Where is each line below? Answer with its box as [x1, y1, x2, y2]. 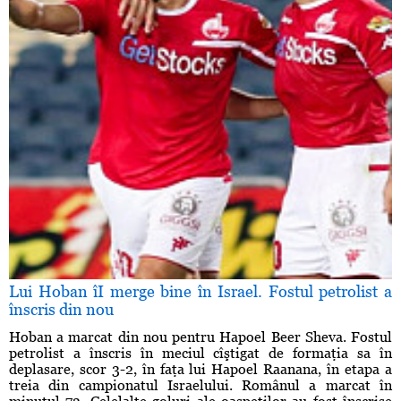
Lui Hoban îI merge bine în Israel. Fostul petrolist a [9, 282, 392, 302]
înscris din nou [9, 300, 114, 320]
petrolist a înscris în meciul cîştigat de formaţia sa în [9, 345, 392, 363]
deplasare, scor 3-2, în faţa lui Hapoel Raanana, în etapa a [9, 361, 392, 379]
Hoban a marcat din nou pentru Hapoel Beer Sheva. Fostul [9, 328, 392, 346]
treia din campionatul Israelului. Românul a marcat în [9, 377, 392, 395]
